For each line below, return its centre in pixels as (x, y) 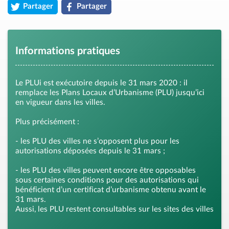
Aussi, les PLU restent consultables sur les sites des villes (114, 209)
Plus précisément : (47, 122)
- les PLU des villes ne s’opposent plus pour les (97, 141)
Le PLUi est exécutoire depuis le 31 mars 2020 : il (101, 83)
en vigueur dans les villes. (60, 102)
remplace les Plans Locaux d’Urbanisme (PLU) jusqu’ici (110, 93)
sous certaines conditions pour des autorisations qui (107, 180)
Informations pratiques (68, 51)
